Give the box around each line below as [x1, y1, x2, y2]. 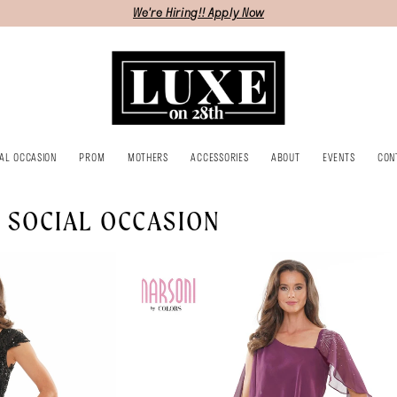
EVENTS [323, 149, 355, 165]
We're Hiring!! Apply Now [133, 4, 264, 21]
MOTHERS [127, 149, 168, 165]
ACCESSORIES [191, 149, 249, 165]
